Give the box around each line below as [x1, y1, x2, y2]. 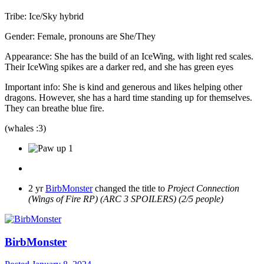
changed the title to [93, 183, 167, 193]
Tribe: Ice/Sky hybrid [5, 11, 86, 21]
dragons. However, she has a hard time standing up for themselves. [5, 92, 252, 103]
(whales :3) [5, 123, 46, 133]
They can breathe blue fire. [5, 103, 107, 113]
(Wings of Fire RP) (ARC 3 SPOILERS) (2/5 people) [28, 193, 223, 204]
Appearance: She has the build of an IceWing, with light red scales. [5, 51, 253, 61]
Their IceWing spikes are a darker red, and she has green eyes [5, 61, 233, 72]
